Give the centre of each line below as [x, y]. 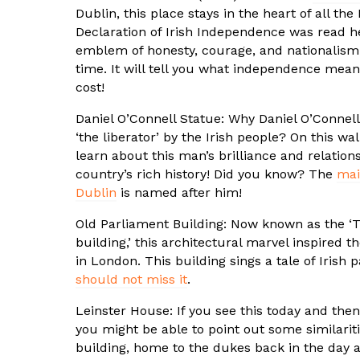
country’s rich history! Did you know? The [206, 174]
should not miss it [131, 280]
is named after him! [179, 193]
